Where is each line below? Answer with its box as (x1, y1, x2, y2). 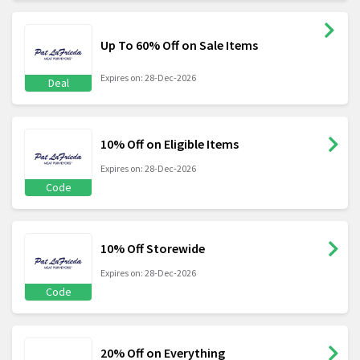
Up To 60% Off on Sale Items (100, 37, 258, 54)
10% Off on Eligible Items (100, 136, 239, 153)
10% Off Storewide (100, 240, 205, 257)
